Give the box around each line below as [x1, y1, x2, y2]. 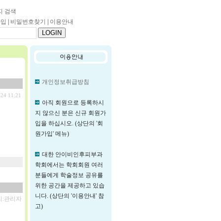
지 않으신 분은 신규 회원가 [35, 110, 106, 116]
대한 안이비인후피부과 [42, 151, 103, 158]
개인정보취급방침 [42, 78, 89, 85]
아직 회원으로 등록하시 [42, 99, 104, 106]
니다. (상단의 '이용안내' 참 [35, 192, 104, 199]
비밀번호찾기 [10, 18, 46, 25]
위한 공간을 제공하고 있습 [35, 182, 105, 189]
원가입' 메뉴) [35, 130, 69, 137]
